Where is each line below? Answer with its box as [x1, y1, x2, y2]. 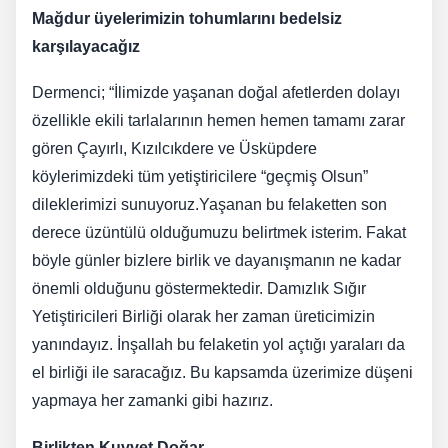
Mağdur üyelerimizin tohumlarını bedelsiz [32, 9, 342, 27]
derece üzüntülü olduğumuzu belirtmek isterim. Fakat [32, 224, 406, 242]
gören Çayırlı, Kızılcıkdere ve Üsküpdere [32, 140, 317, 158]
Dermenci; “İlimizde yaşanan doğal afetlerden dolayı [32, 84, 400, 102]
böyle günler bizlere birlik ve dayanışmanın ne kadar [32, 252, 401, 270]
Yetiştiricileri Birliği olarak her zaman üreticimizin [32, 308, 375, 326]
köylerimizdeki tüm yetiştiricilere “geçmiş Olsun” [32, 168, 368, 186]
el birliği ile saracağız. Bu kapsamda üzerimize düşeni [32, 364, 413, 382]
